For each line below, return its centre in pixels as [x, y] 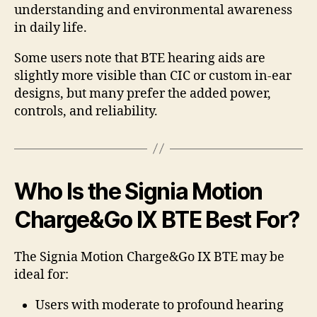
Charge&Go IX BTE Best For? [157, 219]
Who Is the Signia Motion [139, 191]
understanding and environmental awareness [153, 10]
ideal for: [41, 275]
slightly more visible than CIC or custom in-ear [153, 76]
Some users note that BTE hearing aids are [140, 58]
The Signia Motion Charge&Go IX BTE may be [149, 257]
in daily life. [51, 28]
